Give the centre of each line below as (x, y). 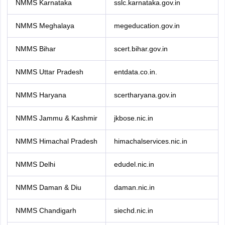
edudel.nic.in (134, 164)
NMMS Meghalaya (45, 26)
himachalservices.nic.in (150, 141)
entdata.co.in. (135, 72)
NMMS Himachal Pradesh (56, 141)
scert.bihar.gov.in (141, 49)
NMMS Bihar (35, 49)
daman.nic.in (134, 187)
